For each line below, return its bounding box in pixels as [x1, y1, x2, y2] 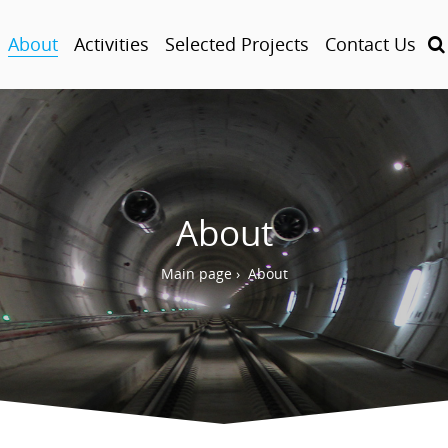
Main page [160, 264, 232, 283]
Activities [73, 32, 149, 56]
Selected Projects [164, 32, 309, 56]
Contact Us [324, 32, 416, 56]
